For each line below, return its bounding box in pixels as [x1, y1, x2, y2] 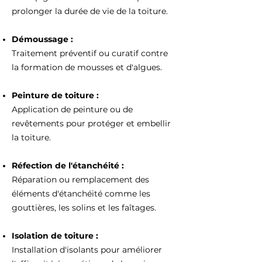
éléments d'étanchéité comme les [12, 188, 150, 199]
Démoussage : [12, 34, 75, 44]
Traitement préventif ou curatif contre [12, 48, 168, 58]
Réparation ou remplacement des [12, 174, 149, 185]
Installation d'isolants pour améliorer [12, 244, 162, 255]
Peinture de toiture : [12, 90, 101, 101]
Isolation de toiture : [12, 230, 101, 241]
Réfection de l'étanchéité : [12, 160, 126, 171]
